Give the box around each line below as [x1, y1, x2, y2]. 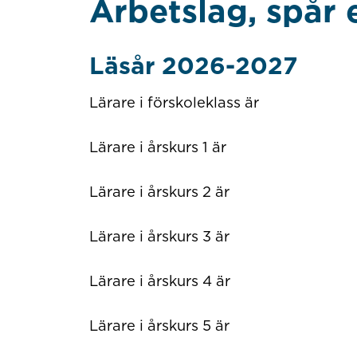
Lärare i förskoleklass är [88, 93, 263, 112]
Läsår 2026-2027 [88, 50, 298, 80]
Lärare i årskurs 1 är [88, 138, 226, 156]
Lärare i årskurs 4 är [88, 271, 234, 289]
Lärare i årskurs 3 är [88, 227, 233, 245]
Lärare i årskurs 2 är [88, 182, 233, 201]
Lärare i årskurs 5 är [88, 316, 233, 334]
